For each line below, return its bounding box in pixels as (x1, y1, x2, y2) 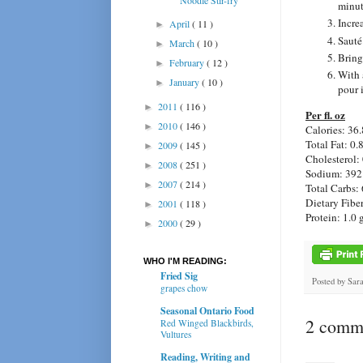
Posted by (312, 275, 348, 287)
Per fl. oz (305, 106, 345, 123)
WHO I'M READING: (143, 255, 227, 266)
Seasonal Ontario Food (160, 303, 254, 318)
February (169, 55, 207, 69)
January (169, 75, 203, 88)
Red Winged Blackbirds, (160, 316, 254, 329)
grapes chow (160, 281, 207, 294)
